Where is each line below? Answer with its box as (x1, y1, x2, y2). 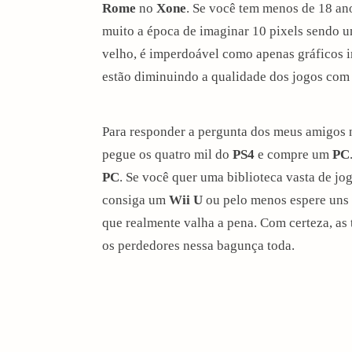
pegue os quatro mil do (102, 146, 233, 162)
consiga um (102, 192, 169, 207)
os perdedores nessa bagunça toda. (102, 237, 295, 253)
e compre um (255, 146, 332, 162)
